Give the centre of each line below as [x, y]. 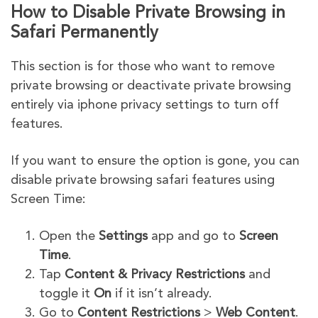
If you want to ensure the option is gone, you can [155, 161]
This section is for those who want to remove [143, 66]
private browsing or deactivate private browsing [151, 86]
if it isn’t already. [162, 294]
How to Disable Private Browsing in [148, 13]
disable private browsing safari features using [143, 180]
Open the [69, 236]
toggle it [66, 294]
